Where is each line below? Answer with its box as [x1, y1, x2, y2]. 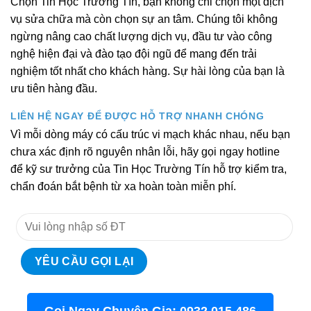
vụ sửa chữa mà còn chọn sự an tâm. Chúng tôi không [10, 12, 278, 25]
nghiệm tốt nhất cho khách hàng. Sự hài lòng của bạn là [10, 65, 285, 77]
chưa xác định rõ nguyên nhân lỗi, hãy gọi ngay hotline [10, 146, 280, 158]
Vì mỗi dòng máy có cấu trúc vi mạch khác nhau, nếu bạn [10, 128, 290, 141]
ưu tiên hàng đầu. [10, 82, 97, 94]
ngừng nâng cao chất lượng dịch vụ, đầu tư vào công [10, 30, 272, 42]
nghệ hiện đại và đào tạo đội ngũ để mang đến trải [10, 47, 257, 60]
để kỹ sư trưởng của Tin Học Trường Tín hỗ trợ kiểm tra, [10, 163, 287, 176]
